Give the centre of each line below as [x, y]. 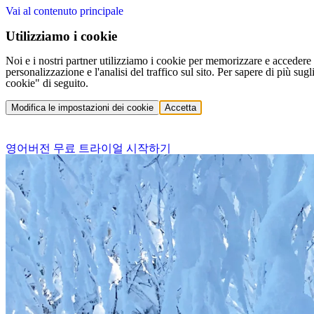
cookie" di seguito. [47, 83]
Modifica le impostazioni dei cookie [82, 108]
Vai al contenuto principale [64, 11]
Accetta [180, 108]
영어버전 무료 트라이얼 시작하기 [88, 149]
